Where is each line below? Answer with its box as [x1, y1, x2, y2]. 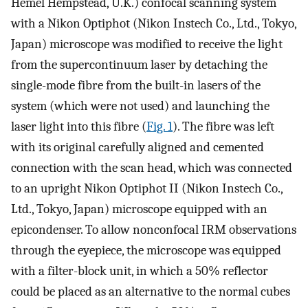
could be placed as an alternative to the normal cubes [11, 284, 290, 300]
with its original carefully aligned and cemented [11, 140, 264, 155]
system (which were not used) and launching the [11, 98, 269, 114]
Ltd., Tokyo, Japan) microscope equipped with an [11, 201, 267, 217]
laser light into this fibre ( [11, 119, 146, 135]
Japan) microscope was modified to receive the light [11, 36, 283, 52]
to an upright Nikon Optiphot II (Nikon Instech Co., [11, 181, 283, 197]
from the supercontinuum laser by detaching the [11, 57, 267, 73]
